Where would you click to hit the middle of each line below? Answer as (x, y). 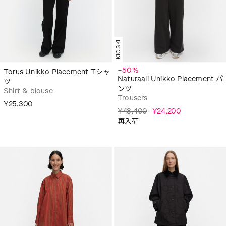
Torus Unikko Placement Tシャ (57, 72)
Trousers (133, 98)
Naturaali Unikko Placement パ (171, 79)
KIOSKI (118, 49)
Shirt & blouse (28, 91)
